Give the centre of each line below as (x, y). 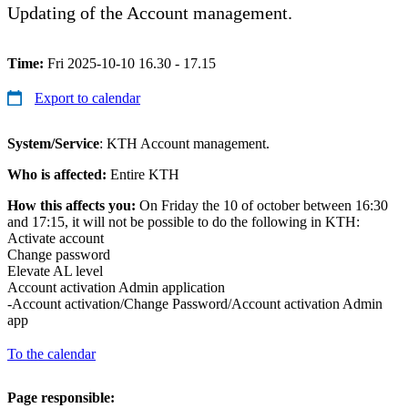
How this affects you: (71, 205)
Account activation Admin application (116, 287)
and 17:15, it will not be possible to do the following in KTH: (184, 221)
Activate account (56, 238)
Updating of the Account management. (150, 12)
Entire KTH (145, 174)
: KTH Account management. (184, 143)
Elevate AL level (55, 270)
